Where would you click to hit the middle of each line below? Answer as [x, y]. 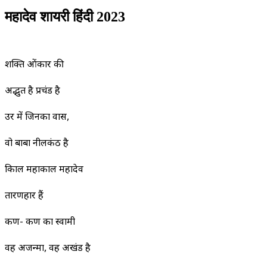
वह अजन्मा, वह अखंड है [48, 249]
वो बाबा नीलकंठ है [37, 144]
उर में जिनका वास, [37, 118]
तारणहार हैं [24, 197]
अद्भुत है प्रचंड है [32, 92]
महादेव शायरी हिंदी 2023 [65, 17]
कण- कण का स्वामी [40, 223]
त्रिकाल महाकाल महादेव [44, 170]
